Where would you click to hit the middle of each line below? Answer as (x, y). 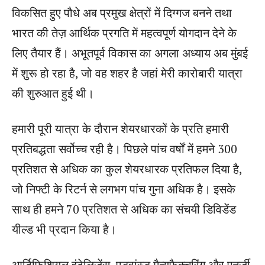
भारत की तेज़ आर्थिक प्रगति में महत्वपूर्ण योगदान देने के (124, 33)
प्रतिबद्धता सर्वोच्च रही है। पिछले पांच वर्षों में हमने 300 (125, 148)
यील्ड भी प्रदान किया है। (64, 229)
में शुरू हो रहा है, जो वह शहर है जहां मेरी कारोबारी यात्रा (127, 73)
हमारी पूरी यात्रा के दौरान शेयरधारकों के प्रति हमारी (120, 128)
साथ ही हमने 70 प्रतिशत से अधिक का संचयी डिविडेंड (124, 209)
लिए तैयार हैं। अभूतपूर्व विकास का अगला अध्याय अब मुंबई (130, 53)
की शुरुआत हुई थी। (53, 93)
